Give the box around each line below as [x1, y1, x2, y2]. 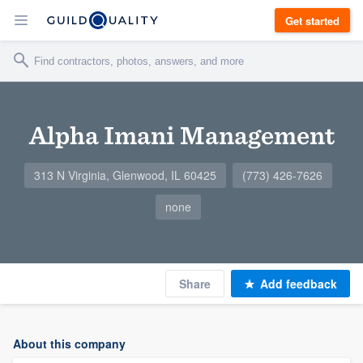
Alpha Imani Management [28, 119, 335, 151]
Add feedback [260, 275, 337, 292]
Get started [285, 12, 340, 28]
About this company [13, 335, 126, 352]
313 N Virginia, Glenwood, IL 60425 [34, 167, 216, 183]
